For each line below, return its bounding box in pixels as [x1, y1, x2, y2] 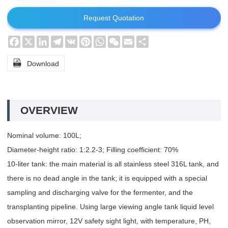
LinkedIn [49, 36, 76, 44]
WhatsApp [106, 36, 139, 44]
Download [27, 60, 59, 68]
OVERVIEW [20, 104, 78, 117]
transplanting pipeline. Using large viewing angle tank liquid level [7, 203, 214, 211]
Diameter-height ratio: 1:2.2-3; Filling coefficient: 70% [7, 146, 178, 154]
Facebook [20, 36, 52, 44]
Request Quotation [83, 14, 145, 22]
